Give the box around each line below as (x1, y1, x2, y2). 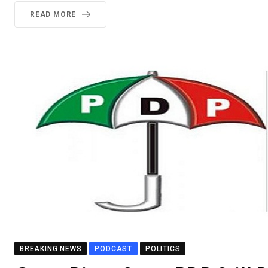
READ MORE (30, 10, 77, 19)
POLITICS (145, 244, 181, 253)
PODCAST (95, 244, 133, 253)
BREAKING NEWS (20, 244, 82, 253)
